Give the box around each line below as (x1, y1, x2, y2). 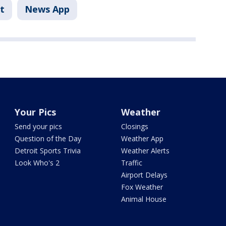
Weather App (121, 134, 163, 144)
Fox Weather (121, 182, 163, 192)
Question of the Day (15, 134, 82, 144)
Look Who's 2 (15, 158, 60, 168)
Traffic (121, 158, 142, 168)
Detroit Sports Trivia (15, 146, 81, 156)
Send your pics (15, 122, 63, 132)
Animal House (121, 194, 166, 204)
